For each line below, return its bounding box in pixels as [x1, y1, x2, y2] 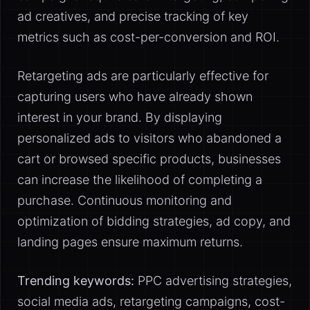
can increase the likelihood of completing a [17, 172, 262, 187]
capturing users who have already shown [17, 89, 253, 104]
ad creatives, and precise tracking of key [17, 9, 248, 24]
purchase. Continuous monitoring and [17, 193, 232, 208]
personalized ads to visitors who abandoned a [17, 131, 282, 145]
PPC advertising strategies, [134, 273, 292, 288]
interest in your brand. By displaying [17, 110, 222, 125]
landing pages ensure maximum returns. [17, 235, 243, 249]
